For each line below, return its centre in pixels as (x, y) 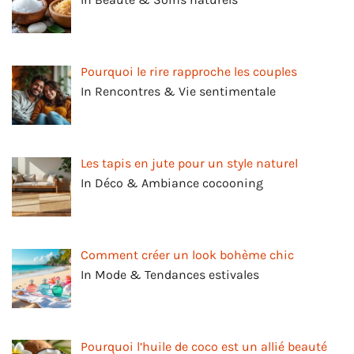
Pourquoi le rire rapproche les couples (189, 72)
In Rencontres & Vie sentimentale (178, 92)
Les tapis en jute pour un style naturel (189, 163)
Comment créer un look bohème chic (187, 254)
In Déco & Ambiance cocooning (172, 183)
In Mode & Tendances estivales (170, 274)
